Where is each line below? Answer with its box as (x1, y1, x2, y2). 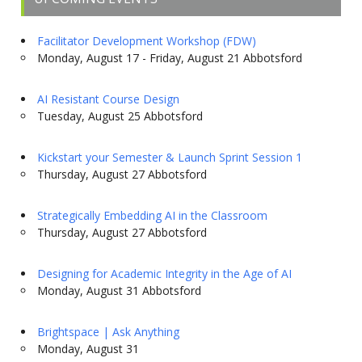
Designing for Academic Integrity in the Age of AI (36, 265, 292, 281)
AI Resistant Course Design (36, 90, 179, 107)
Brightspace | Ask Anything (36, 323, 179, 339)
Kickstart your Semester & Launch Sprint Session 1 (36, 149, 302, 165)
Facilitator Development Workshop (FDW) (36, 32, 256, 48)
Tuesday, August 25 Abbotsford (36, 107, 203, 124)
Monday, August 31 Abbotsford (36, 282, 201, 298)
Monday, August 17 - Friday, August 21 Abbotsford (36, 49, 302, 65)
